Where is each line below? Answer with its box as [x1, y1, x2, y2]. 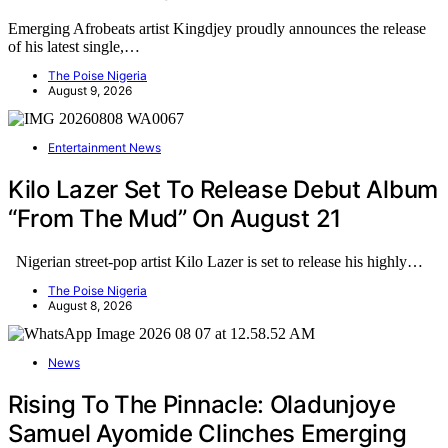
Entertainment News [48, 140, 161, 156]
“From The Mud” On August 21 [8, 204, 341, 234]
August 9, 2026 [48, 83, 132, 99]
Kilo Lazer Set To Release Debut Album [8, 175, 438, 205]
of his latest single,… [8, 38, 140, 56]
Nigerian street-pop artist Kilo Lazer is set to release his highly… [8, 253, 423, 271]
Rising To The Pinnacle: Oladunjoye [8, 390, 396, 420]
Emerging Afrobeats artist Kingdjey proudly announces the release [8, 20, 426, 38]
